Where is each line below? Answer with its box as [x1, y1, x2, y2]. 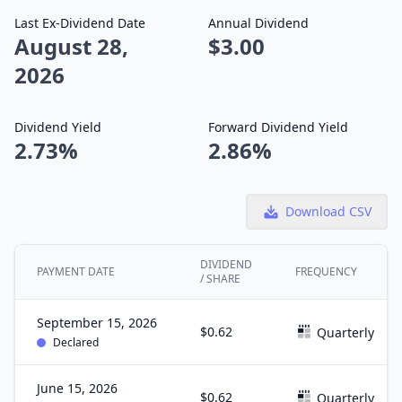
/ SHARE [200, 271, 240, 286]
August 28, [14, 31, 128, 61]
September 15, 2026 [37, 314, 157, 331]
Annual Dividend [208, 14, 309, 31]
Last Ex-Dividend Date [14, 14, 145, 31]
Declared [53, 335, 99, 350]
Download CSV [285, 203, 371, 220]
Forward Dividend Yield [208, 118, 348, 135]
